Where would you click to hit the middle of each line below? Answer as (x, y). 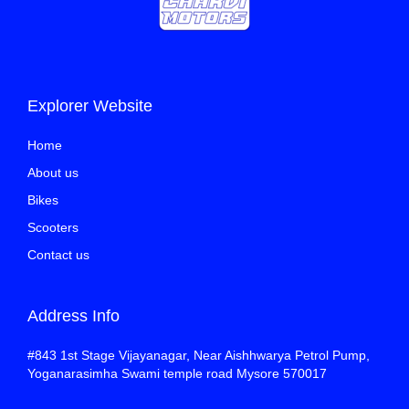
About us (53, 172)
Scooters (53, 227)
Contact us (58, 254)
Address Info (73, 315)
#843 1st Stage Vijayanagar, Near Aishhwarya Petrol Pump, (199, 355)
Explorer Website (90, 105)
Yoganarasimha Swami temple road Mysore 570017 (177, 373)
